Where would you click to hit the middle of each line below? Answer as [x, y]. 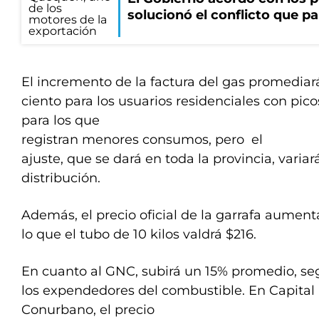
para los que [61, 120]
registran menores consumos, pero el [142, 140]
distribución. [61, 178]
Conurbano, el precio [88, 310]
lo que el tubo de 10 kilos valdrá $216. [139, 234]
